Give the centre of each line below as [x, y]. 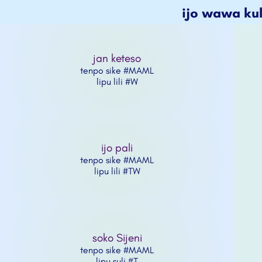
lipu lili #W [117, 81]
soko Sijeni [117, 237]
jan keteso [117, 58]
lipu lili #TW [117, 171]
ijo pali [117, 148]
